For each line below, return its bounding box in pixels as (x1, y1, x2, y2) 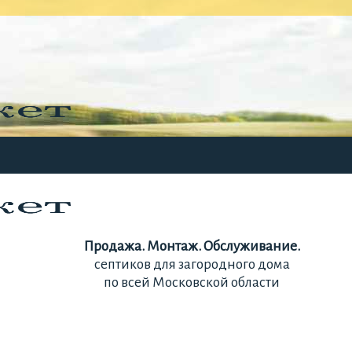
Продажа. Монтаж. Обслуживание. (83, 239, 300, 255)
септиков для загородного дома (93, 257, 290, 273)
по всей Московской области (104, 275, 280, 291)
